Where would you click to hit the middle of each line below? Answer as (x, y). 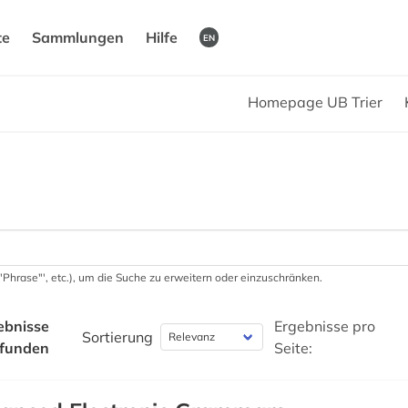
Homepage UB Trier (315, 102)
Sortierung (118, 337)
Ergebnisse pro (325, 326)
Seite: (294, 348)
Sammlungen (78, 38)
